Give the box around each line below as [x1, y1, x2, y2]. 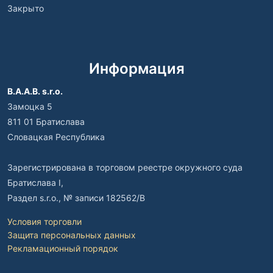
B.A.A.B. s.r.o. [7, 86, 63, 97]
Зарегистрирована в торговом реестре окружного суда [7, 162, 243, 173]
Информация [88, 60, 185, 78]
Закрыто [7, 3, 44, 14]
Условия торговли [7, 216, 82, 227]
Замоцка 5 [7, 101, 52, 112]
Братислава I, [7, 177, 63, 188]
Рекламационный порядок [7, 243, 118, 254]
